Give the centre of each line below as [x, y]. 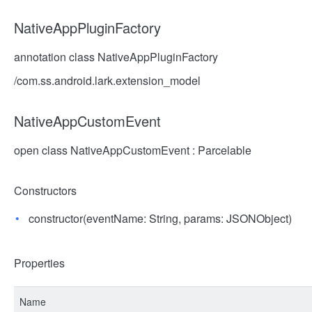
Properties [39, 263]
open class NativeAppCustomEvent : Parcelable [133, 150]
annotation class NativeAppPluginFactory [116, 57]
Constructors [45, 190]
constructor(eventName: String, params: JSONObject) [160, 218]
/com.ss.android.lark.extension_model [107, 80]
